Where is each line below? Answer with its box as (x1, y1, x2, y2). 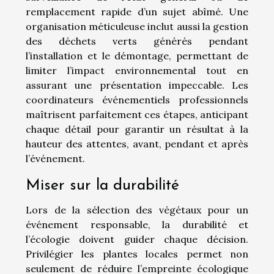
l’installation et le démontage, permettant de (26, 49, 248, 62)
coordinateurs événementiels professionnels (26, 93, 248, 106)
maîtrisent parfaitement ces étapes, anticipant (26, 108, 248, 120)
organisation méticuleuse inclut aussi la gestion (26, 20, 248, 32)
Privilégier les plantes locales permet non (26, 248, 248, 261)
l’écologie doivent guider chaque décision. (26, 233, 248, 246)
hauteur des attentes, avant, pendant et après (26, 137, 248, 150)
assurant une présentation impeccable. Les (26, 78, 248, 91)
